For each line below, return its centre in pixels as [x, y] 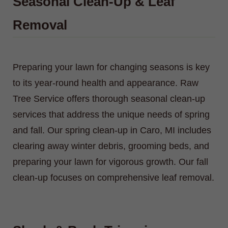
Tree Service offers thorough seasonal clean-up [109, 99]
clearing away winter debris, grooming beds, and [111, 146]
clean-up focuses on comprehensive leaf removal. [113, 178]
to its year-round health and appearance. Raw [106, 83]
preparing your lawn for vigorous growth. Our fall [110, 162]
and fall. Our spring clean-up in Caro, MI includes [112, 131]
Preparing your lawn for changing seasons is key [111, 67]
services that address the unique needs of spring [111, 115]
